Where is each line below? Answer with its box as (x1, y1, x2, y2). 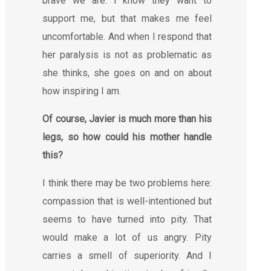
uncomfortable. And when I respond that (42, 30, 212, 42)
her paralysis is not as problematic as (42, 48, 212, 60)
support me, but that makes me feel (42, 12, 212, 24)
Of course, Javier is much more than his (42, 113, 212, 125)
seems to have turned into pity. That (42, 213, 212, 225)
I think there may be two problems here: (42, 177, 212, 189)
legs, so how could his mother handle (42, 131, 212, 143)
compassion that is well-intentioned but (42, 195, 212, 207)
